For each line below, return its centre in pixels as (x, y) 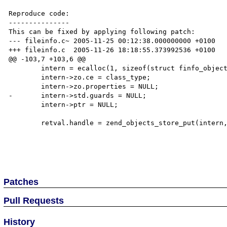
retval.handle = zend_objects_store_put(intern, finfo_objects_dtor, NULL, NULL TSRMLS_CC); (25, 123)
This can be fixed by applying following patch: (102, 31)
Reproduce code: (39, 13)
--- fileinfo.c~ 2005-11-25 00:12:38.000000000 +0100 (112, 41)
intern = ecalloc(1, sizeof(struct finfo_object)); (25, 68)
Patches (21, 182)
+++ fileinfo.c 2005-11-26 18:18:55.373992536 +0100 (112, 50)
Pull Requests (34, 200)
